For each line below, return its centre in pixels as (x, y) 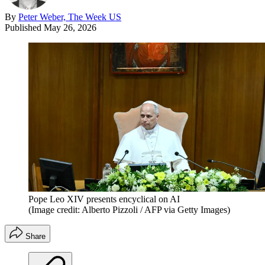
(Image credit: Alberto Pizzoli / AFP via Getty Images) (129, 209)
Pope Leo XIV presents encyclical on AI (104, 199)
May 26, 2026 (70, 27)
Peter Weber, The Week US (70, 17)
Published (24, 27)
